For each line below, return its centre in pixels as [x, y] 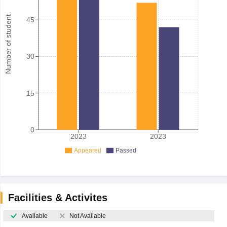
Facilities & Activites [58, 197]
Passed [126, 150]
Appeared [87, 150]
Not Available [87, 216]
